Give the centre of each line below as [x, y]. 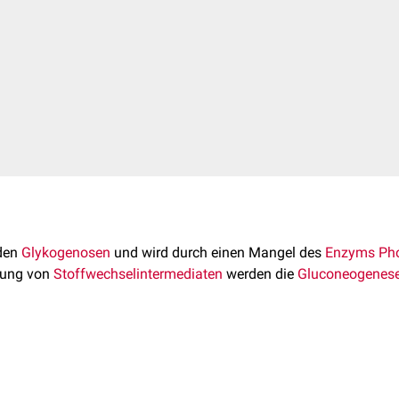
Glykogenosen [66, 252]
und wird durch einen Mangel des [218, 252]
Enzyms [350, 252]
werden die [260, 274]
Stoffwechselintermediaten [138, 274]
